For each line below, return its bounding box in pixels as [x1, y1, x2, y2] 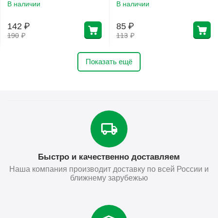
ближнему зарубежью [70, 173, 148, 182]
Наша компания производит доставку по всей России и [9, 164, 209, 173]
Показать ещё [86, 57, 132, 66]
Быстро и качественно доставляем [38, 152, 180, 162]
